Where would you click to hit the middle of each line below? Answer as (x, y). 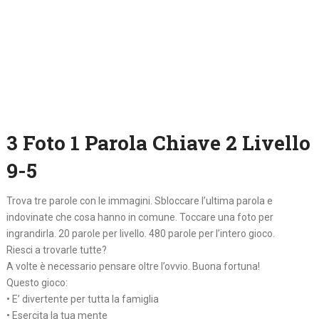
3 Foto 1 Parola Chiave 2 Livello (158, 143)
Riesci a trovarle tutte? (56, 250)
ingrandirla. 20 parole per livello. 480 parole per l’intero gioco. (140, 234)
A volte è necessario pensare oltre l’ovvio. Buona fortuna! (133, 267)
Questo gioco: (37, 283)
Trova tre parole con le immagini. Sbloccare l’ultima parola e (139, 201)
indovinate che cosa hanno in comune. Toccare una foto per (140, 218)
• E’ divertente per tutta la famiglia (82, 299)
